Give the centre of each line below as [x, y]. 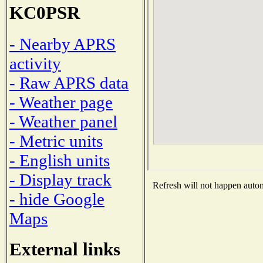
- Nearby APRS [63, 44]
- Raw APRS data [69, 82]
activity [35, 63]
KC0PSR [45, 13]
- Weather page [61, 102]
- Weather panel [63, 121]
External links [65, 249]
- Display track [60, 179]
